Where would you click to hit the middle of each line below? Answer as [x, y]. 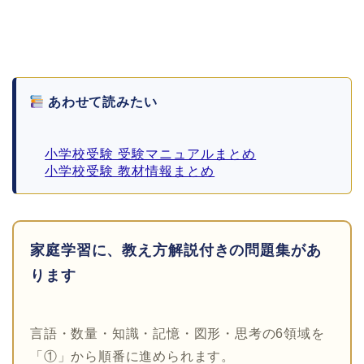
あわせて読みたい [101, 102]
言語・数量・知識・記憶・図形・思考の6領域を [178, 334]
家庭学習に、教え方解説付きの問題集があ [176, 251]
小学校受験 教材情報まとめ [130, 171]
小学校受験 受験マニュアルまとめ [151, 154]
